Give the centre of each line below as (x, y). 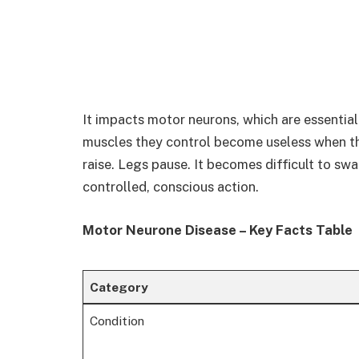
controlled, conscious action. (171, 187)
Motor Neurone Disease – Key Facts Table (218, 230)
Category (119, 287)
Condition (117, 321)
